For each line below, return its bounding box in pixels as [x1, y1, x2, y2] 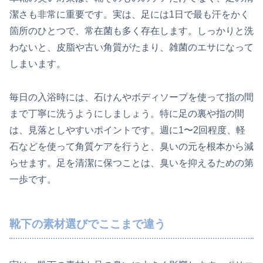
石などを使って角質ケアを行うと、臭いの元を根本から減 [9, 141, 254, 151]
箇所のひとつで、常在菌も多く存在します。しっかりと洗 [9, 25, 254, 36]
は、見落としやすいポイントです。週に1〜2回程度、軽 [9, 124, 245, 135]
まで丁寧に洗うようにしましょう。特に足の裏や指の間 [9, 108, 244, 119]
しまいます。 [9, 58, 66, 69]
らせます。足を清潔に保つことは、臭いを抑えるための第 [9, 157, 254, 168]
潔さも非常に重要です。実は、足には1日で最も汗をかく [9, 9, 249, 19]
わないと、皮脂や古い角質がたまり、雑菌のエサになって [9, 42, 254, 52]
